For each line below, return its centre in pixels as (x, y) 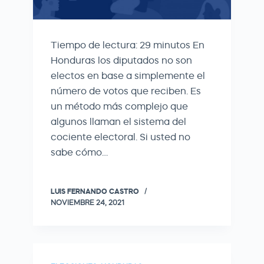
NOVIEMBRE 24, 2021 (88, 202)
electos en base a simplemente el (128, 75)
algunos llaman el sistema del (118, 121)
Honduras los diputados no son (121, 60)
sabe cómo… (79, 152)
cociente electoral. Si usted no (121, 137)
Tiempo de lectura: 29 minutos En (128, 45)
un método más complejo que (119, 106)
